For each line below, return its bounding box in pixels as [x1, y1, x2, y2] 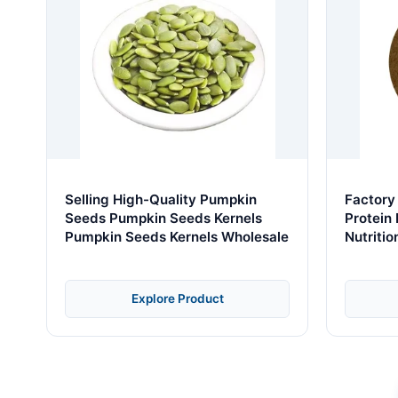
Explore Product [131, 291, 224, 306]
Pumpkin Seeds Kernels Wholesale [65, 227, 289, 245]
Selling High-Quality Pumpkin [65, 190, 257, 208]
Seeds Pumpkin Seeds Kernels [65, 209, 262, 227]
